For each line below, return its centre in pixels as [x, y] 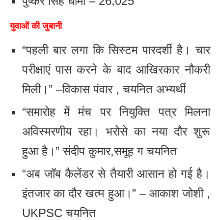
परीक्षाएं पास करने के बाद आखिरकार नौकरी [116, 70]
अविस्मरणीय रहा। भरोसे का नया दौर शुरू [116, 132]
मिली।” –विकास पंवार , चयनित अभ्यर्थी [104, 89]
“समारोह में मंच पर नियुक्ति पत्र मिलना [116, 112]
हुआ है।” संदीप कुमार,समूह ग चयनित [99, 151]
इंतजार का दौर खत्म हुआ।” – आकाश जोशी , [116, 193]
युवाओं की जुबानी [36, 26]
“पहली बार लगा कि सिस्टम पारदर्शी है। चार [116, 50]
